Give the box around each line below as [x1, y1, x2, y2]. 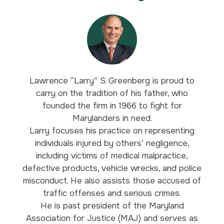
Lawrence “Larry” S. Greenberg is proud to [29, 75, 194, 86]
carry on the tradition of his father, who [36, 87, 188, 98]
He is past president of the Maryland [40, 200, 184, 211]
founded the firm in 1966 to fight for [42, 100, 182, 111]
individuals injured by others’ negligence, [34, 137, 189, 148]
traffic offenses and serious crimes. [43, 187, 181, 198]
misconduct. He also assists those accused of [23, 175, 201, 186]
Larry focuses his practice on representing [29, 125, 194, 136]
